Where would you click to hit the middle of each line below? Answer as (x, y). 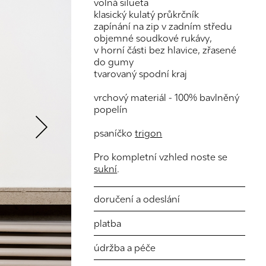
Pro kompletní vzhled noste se (161, 157)
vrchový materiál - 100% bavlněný (167, 97)
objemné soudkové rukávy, (153, 38)
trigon (149, 133)
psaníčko (115, 133)
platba (108, 223)
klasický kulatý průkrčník (147, 14)
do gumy (114, 62)
